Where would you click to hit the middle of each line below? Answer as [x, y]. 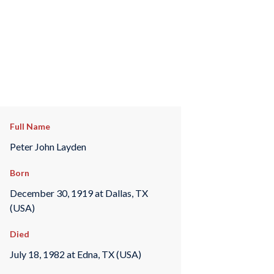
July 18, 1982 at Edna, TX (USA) [75, 254]
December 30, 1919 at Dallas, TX [79, 193]
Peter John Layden [48, 146]
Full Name [30, 126]
